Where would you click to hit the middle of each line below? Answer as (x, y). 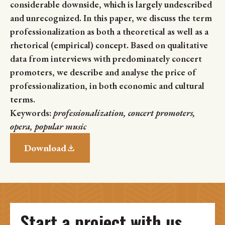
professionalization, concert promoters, (124, 113)
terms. (23, 99)
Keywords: (32, 113)
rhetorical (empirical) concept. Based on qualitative (109, 45)
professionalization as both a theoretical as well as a (109, 32)
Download (45, 148)
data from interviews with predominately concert (106, 59)
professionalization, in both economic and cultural (107, 86)
